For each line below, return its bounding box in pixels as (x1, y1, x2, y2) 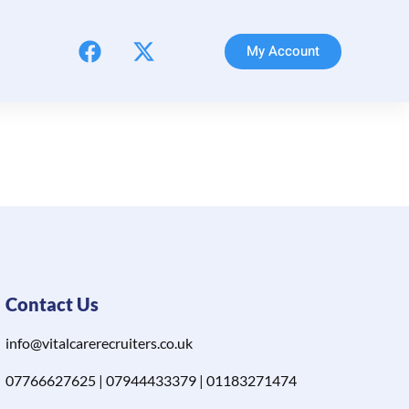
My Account (246, 40, 320, 61)
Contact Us (5, 293, 99, 316)
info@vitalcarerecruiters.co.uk (5, 334, 193, 352)
